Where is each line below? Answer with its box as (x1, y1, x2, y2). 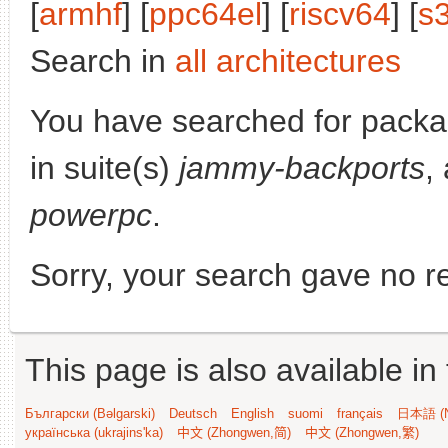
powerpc (30, 197, 152, 233)
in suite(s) (30, 150, 179, 186)
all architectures (175, 43, 401, 79)
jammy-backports (179, 150, 425, 186)
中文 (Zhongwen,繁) (305, 425, 419, 440)
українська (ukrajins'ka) (25, 425, 163, 440)
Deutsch (169, 406, 217, 421)
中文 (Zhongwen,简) (177, 425, 291, 440)
